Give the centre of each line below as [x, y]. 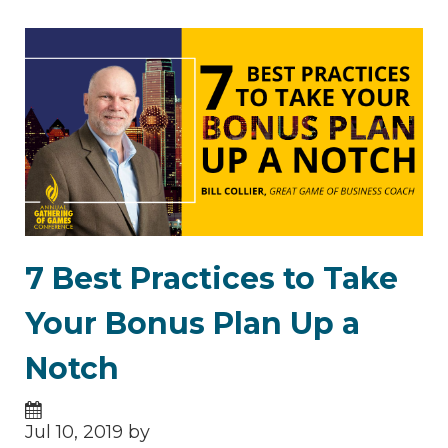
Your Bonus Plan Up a [192, 323]
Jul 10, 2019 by [87, 431]
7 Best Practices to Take [211, 278]
